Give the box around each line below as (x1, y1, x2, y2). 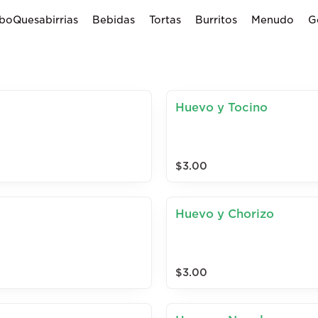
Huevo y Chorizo (175, 207, 274, 221)
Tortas (149, 14, 181, 26)
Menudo (251, 14, 294, 26)
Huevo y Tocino (175, 101, 268, 114)
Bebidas (92, 14, 135, 26)
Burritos (195, 14, 237, 26)
